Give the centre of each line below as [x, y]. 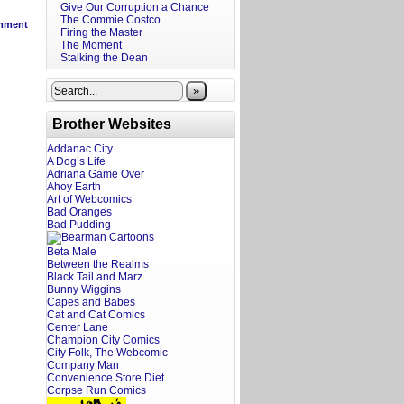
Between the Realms [98, 264]
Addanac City [80, 149]
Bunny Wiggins [84, 289]
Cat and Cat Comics [96, 315]
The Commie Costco [110, 20]
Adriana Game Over [96, 174]
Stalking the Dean [104, 58]
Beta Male [72, 252]
